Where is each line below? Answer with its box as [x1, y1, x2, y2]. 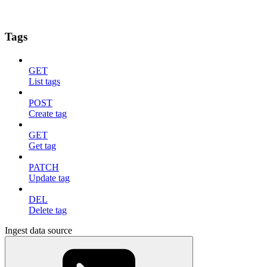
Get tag [29, 141, 56, 151]
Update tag [29, 173, 70, 183]
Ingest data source [5, 225, 72, 235]
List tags [29, 76, 60, 86]
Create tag [29, 108, 67, 119]
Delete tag [29, 205, 67, 215]
